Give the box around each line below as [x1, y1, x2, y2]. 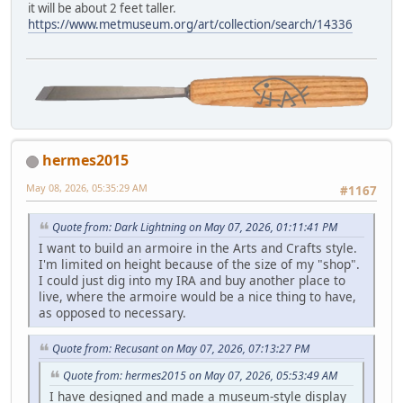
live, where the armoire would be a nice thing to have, [39, 288, 356, 306]
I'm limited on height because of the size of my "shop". [39, 255, 360, 273]
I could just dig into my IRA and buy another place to [39, 272, 345, 290]
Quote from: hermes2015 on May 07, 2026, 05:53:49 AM [63, 367, 337, 383]
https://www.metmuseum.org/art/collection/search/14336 [28, 15, 353, 32]
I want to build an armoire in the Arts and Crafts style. [39, 239, 357, 257]
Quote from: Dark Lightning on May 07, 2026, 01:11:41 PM [52, 219, 337, 236]
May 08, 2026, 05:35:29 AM [26, 181, 148, 195]
